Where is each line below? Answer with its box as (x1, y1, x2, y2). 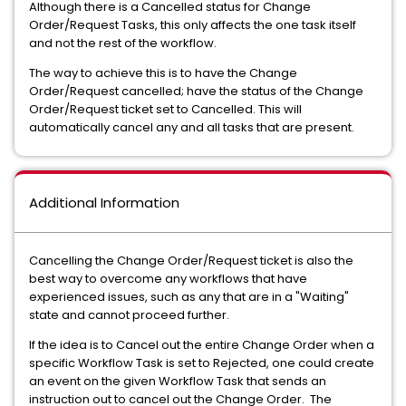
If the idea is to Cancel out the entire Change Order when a (29, 336, 374, 353)
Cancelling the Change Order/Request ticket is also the (29, 252, 353, 269)
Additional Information (29, 193, 179, 212)
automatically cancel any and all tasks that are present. (29, 119, 354, 136)
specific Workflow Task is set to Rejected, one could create (29, 354, 374, 372)
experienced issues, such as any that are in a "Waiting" (29, 288, 349, 305)
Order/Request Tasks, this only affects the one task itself (29, 16, 356, 34)
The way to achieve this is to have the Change (29, 64, 297, 82)
